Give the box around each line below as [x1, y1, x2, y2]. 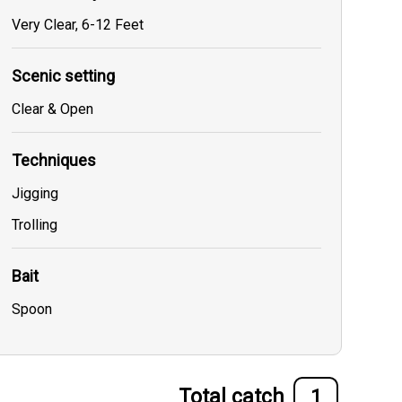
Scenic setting [11, 66, 115, 86]
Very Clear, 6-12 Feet [11, 16, 144, 34]
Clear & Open [11, 100, 93, 118]
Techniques [11, 151, 96, 170]
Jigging [11, 185, 58, 203]
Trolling [11, 216, 57, 234]
